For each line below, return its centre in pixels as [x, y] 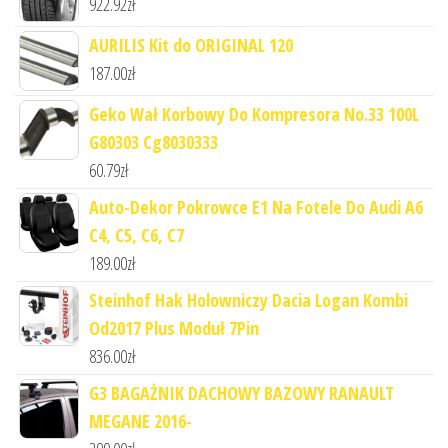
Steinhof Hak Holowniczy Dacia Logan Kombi [248, 299]
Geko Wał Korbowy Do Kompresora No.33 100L [254, 113]
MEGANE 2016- [140, 420]
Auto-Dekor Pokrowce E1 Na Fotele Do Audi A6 [256, 206]
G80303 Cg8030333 [153, 141]
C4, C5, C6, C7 [136, 234]
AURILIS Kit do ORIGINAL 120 [191, 44]
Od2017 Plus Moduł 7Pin [174, 327]
